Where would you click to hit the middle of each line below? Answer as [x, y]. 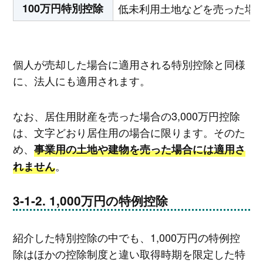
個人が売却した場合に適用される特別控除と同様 [129, 64]
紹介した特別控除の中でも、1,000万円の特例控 [126, 237]
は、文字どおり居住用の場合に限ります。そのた [129, 132]
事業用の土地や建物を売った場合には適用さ [139, 149]
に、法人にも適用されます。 [81, 81]
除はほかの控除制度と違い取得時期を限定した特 [129, 254]
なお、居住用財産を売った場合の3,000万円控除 [126, 115]
